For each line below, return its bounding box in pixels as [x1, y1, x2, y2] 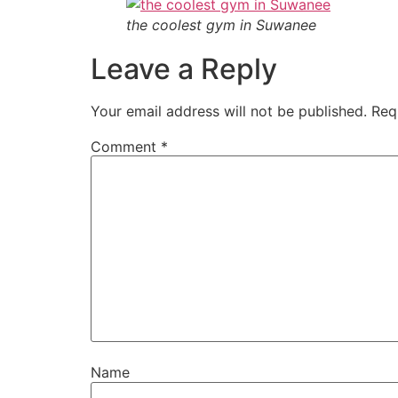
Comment [91, 137, 161, 155]
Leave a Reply [91, 51, 277, 86]
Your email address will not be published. [91, 101, 367, 120]
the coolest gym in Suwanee [126, 15, 316, 34]
